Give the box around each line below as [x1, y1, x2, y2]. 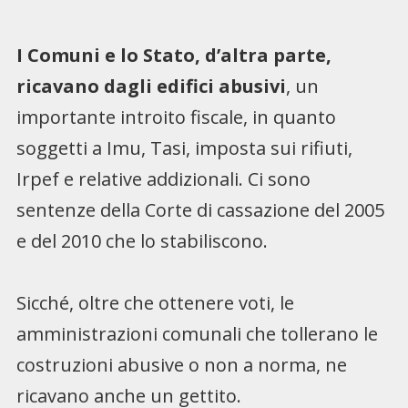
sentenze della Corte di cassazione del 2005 [15, 197, 384, 222]
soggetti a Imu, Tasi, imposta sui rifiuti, [15, 135, 352, 160]
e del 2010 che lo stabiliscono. [15, 228, 268, 253]
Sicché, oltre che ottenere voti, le [15, 290, 294, 315]
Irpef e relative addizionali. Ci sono [15, 166, 311, 191]
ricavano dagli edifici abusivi [15, 73, 286, 98]
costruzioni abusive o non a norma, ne [15, 352, 347, 377]
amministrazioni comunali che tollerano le [15, 321, 378, 346]
